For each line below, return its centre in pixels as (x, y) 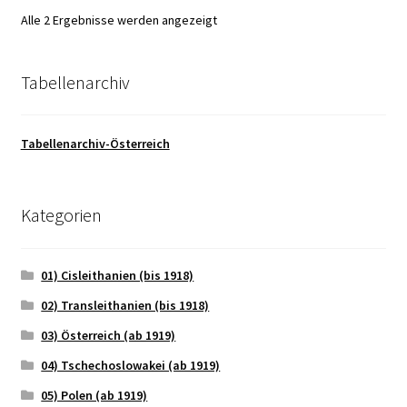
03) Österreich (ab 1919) (109, 335)
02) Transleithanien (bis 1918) (125, 305)
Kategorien (61, 215)
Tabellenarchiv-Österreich (95, 144)
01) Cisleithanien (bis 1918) (118, 275)
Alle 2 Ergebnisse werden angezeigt (119, 20)
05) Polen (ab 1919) (94, 395)
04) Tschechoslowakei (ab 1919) (131, 365)
